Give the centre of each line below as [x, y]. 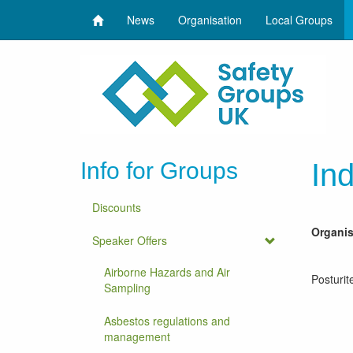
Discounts [117, 207]
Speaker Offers [130, 240]
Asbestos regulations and [167, 321]
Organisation [210, 20]
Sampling [127, 288]
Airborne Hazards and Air [167, 272]
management [137, 336]
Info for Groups [159, 171]
